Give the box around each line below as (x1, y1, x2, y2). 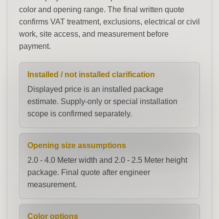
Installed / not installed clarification (27, 70, 155, 79)
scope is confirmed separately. (27, 109, 132, 118)
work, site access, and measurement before (19, 30, 169, 38)
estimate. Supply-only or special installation (27, 97, 177, 106)
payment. (19, 42, 51, 50)
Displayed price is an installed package (27, 85, 163, 93)
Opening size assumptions (27, 141, 126, 150)
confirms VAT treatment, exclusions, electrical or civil (19, 18, 200, 26)
